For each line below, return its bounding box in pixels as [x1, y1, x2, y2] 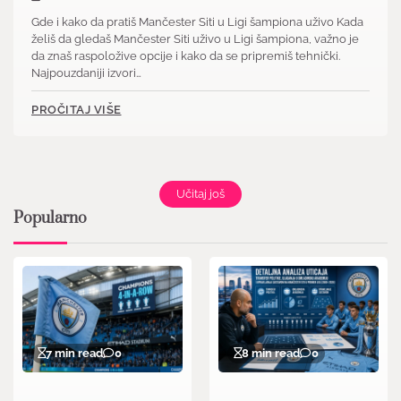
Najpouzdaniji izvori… [31, 65, 141, 80]
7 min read [46, 346, 103, 360]
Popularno [13, 208, 87, 228]
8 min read [242, 346, 300, 360]
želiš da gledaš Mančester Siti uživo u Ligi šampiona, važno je [31, 31, 359, 46]
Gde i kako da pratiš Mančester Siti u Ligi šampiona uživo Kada [31, 14, 363, 29]
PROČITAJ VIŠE [31, 102, 122, 116]
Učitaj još [176, 186, 225, 200]
